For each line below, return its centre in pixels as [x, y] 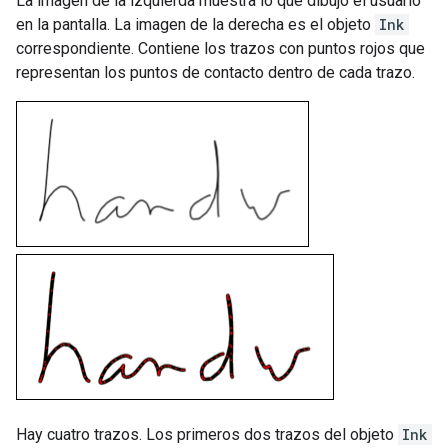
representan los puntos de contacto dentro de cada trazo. [215, 72]
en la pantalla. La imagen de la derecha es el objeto [195, 24]
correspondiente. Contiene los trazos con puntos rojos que [220, 48]
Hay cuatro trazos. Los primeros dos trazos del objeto [207, 434]
